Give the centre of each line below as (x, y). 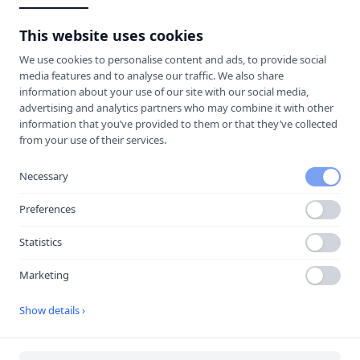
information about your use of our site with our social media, (164, 91)
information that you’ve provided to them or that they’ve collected (178, 123)
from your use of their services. (93, 139)
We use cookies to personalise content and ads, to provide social (173, 59)
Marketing (44, 275)
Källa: (40, 288)
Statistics (41, 242)
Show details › (52, 310)
